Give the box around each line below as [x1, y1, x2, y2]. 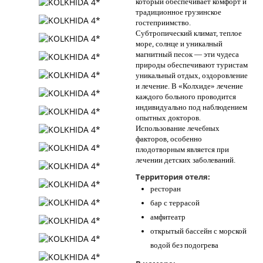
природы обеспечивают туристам [136, 60, 248, 69]
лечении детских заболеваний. [136, 156, 235, 164]
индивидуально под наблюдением [136, 103, 247, 112]
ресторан [150, 184, 181, 193]
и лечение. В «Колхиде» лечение [136, 82, 243, 90]
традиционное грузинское [136, 8, 221, 16]
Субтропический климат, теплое [136, 29, 242, 38]
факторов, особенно [136, 134, 202, 143]
